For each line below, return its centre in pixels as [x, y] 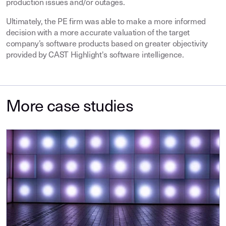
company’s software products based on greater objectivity [107, 45]
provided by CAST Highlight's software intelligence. [95, 56]
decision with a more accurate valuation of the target [98, 34]
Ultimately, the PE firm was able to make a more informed [106, 22]
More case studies [70, 108]
